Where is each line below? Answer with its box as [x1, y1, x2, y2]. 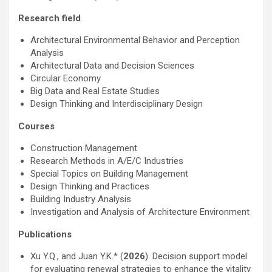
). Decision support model [145, 251, 247, 262]
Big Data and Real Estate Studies [30, 86, 160, 97]
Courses [18, 121, 55, 132]
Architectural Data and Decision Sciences [30, 60, 194, 71]
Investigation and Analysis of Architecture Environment [30, 206, 250, 217]
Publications [18, 229, 72, 240]
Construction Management [30, 143, 137, 154]
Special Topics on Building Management [30, 168, 188, 179]
